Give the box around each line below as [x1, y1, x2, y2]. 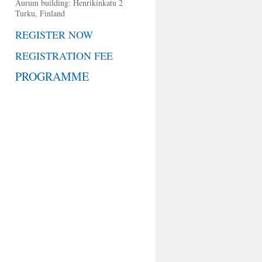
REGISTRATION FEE [15, 49, 113, 63]
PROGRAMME [15, 68, 89, 84]
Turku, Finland [15, 8, 65, 19]
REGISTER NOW [15, 27, 93, 42]
